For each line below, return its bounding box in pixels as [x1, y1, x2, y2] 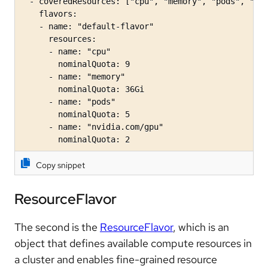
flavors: [20, 8, 77, 19]
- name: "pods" [20, 96, 115, 106]
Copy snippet [36, 159, 85, 170]
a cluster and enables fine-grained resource [14, 252, 217, 266]
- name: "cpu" [20, 46, 111, 56]
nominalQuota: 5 [20, 109, 130, 119]
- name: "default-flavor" [20, 21, 154, 31]
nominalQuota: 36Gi [20, 84, 144, 94]
